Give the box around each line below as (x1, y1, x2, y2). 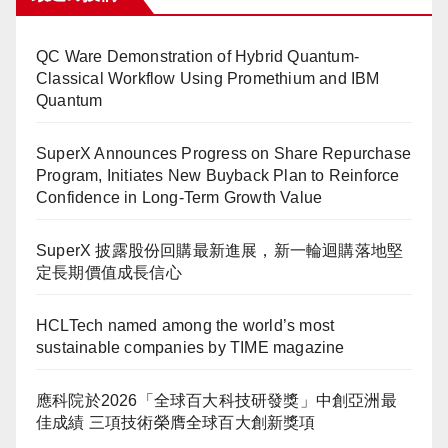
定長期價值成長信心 (36, 264, 182, 281)
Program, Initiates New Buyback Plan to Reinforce (36, 167, 400, 184)
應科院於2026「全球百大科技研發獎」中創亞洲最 (36, 392, 397, 409)
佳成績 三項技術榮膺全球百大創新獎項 (36, 414, 316, 431)
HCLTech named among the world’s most (36, 317, 335, 334)
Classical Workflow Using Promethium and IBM (36, 70, 380, 87)
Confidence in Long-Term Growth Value (36, 189, 323, 206)
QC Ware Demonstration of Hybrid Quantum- (36, 48, 360, 65)
